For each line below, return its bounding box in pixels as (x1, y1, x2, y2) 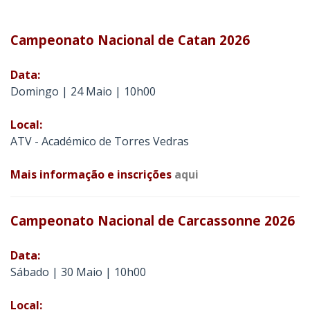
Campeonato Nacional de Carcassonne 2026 (10, 212, 295, 229)
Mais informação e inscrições (10, 167, 174, 182)
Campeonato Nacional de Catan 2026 (10, 31, 250, 48)
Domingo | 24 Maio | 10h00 (10, 84, 156, 99)
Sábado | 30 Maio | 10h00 (10, 264, 146, 280)
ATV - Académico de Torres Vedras (10, 134, 189, 149)
